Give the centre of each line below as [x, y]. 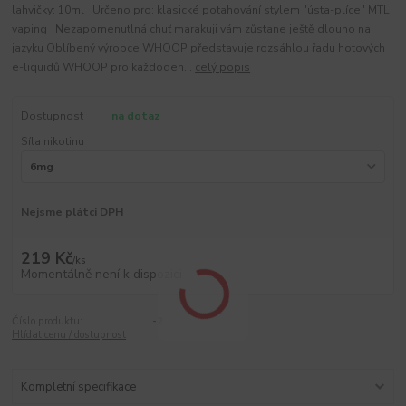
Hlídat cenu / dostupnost [69, 334]
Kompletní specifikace [78, 387]
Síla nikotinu [52, 141]
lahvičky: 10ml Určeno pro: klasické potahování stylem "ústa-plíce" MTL [201, 10]
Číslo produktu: [48, 321]
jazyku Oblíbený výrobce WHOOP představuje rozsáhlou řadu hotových [199, 48]
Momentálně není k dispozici [101, 274]
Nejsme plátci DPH [72, 213]
